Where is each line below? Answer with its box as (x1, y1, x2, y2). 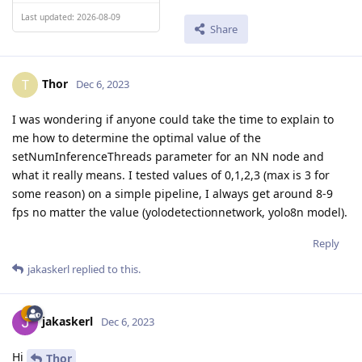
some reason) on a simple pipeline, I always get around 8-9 (12, 186, 333, 202)
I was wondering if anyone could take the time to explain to (12, 112, 334, 128)
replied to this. (69, 262, 141, 277)
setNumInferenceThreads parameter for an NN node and (12, 149, 324, 165)
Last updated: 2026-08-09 (21, 11, 120, 23)
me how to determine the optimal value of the (12, 130, 261, 146)
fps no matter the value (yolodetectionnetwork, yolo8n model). (12, 204, 347, 221)
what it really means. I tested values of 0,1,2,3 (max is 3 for (12, 167, 330, 183)
